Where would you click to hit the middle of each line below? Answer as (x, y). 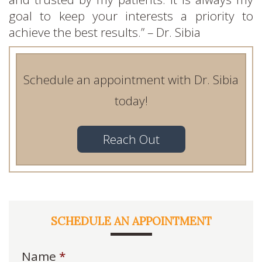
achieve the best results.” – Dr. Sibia (105, 32)
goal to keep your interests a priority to (131, 15)
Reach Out (131, 139)
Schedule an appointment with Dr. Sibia (131, 79)
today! (131, 100)
